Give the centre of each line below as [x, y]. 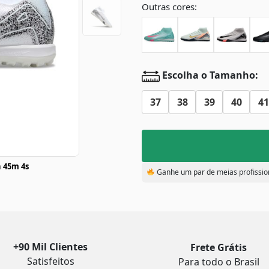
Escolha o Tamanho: [209, 75]
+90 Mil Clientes [50, 247]
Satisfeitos [50, 261]
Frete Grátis [219, 247]
